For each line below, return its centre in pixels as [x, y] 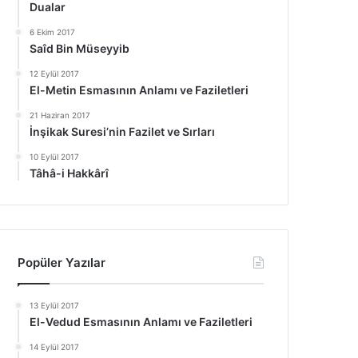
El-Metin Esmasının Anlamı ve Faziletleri [139, 90]
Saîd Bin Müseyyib [80, 48]
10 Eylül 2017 [55, 157]
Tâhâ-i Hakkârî [70, 173]
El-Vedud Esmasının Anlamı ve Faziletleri [141, 322]
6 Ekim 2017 [53, 32]
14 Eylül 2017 [55, 347]
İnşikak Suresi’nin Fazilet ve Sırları [123, 131]
